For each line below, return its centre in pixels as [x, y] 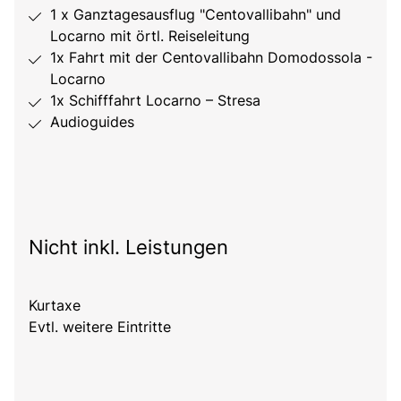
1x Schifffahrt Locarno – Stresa [155, 100]
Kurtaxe [55, 305]
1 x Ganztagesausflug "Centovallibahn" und [196, 14]
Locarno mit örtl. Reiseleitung [150, 35]
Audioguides [92, 121]
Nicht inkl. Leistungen [128, 247]
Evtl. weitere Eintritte [100, 326]
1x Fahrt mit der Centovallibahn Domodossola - [211, 57]
